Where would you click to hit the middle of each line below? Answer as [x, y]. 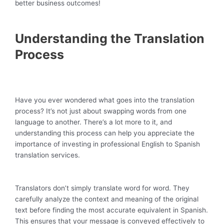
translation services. [47, 155]
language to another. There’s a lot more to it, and [93, 122]
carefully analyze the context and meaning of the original [107, 199]
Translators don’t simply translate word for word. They [102, 188]
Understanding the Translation [110, 38]
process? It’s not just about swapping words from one [101, 111]
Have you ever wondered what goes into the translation [105, 100]
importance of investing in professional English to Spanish [107, 144]
